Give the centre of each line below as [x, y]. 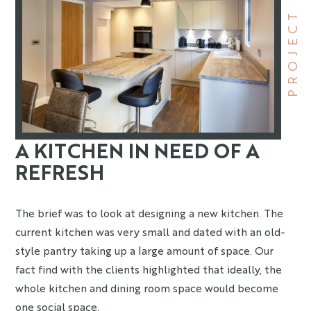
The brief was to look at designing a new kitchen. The [150, 213]
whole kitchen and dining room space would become [147, 288]
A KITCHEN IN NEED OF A [138, 150]
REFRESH [60, 171]
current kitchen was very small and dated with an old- [151, 232]
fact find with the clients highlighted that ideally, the [149, 269]
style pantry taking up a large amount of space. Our [145, 250]
